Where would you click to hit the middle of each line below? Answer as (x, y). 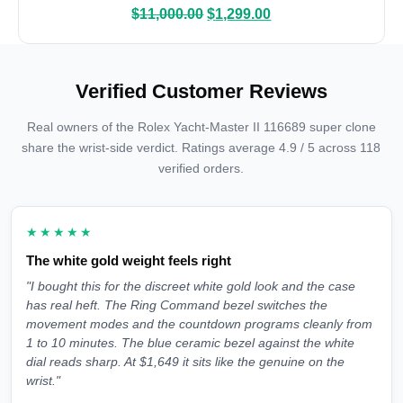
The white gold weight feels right (129, 261)
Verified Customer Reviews (201, 92)
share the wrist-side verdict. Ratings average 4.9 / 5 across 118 (201, 148)
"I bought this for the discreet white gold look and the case (191, 287)
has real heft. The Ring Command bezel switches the (177, 306)
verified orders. (201, 169)
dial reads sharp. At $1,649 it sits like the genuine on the (185, 363)
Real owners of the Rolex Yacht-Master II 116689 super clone (201, 127)
